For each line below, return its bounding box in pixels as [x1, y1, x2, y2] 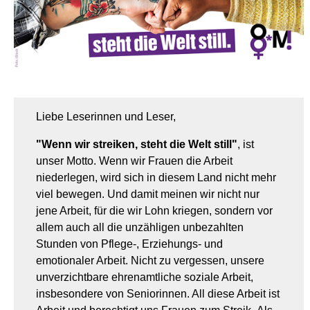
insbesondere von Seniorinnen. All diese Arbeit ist [36, 288, 280, 300]
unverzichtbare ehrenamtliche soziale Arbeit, [36, 271, 253, 284]
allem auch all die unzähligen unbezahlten [36, 221, 244, 234]
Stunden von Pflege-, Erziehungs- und [36, 238, 223, 250]
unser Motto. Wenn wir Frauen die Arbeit [36, 155, 232, 167]
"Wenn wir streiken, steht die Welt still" [36, 138, 237, 151]
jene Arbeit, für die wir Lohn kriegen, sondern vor [36, 205, 273, 217]
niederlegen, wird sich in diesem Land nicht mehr [36, 172, 276, 184]
